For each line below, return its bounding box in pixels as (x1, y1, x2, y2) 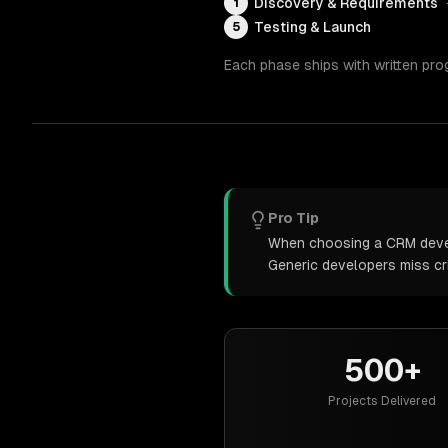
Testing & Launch (254, 19, 371, 35)
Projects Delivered (328, 394, 436, 408)
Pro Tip (268, 210, 319, 226)
